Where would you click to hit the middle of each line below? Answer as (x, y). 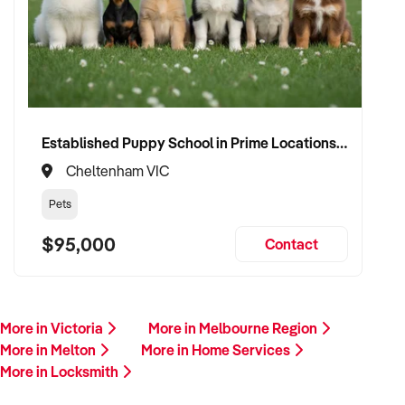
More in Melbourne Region (234, 328)
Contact (292, 244)
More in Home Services (217, 350)
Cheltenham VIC (118, 171)
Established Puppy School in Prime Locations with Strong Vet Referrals (342, 142)
